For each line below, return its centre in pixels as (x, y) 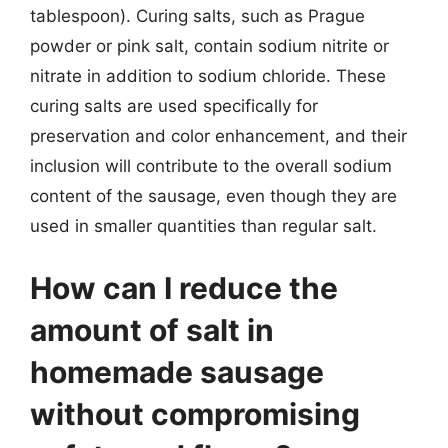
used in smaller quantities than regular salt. (203, 226)
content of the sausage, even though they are (213, 196)
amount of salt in (152, 329)
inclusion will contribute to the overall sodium (211, 166)
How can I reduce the (184, 287)
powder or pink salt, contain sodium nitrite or (209, 46)
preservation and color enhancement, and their (218, 136)
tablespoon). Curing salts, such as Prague (197, 16)
